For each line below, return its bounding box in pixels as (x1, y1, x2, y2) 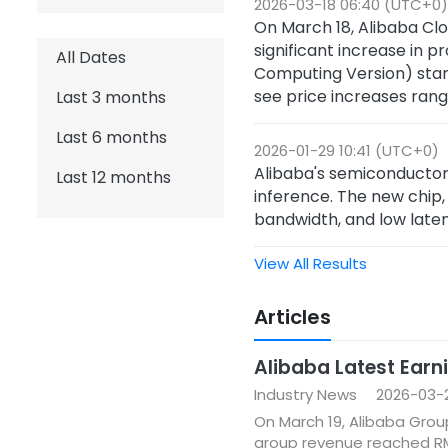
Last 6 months (56, 126, 167, 149)
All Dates (56, 46, 126, 69)
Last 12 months (56, 166, 171, 189)
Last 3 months (56, 86, 166, 109)
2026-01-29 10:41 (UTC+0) (253, 140, 439, 161)
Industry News (253, 384, 357, 405)
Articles (253, 303, 331, 331)
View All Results (253, 253, 367, 274)
